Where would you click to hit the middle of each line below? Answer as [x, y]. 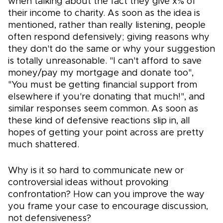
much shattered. [44, 145]
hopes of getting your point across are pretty [106, 133]
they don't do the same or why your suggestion [111, 50]
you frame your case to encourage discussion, [108, 207]
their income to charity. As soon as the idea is [104, 14]
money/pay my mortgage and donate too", [101, 73]
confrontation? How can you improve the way [106, 195]
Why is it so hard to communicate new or [96, 171]
